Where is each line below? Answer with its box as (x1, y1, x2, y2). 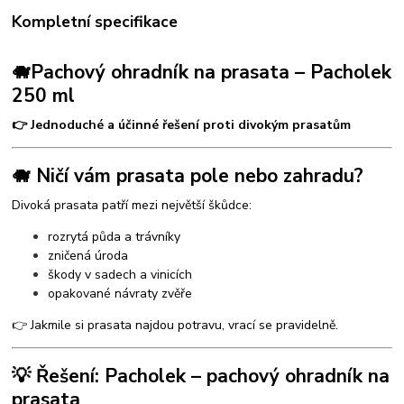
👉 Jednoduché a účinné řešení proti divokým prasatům (12, 115, 352, 133)
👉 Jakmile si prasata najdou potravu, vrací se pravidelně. (12, 316, 339, 334)
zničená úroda (48, 246, 129, 264)
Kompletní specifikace (12, 11, 179, 33)
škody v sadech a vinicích (48, 265, 193, 283)
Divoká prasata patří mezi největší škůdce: (12, 196, 252, 214)
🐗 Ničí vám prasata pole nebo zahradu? (12, 163, 364, 189)
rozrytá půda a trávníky (48, 227, 181, 245)
